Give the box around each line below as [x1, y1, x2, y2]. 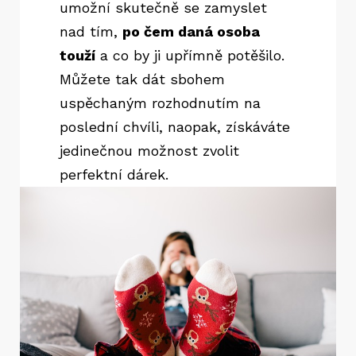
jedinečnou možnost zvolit [60, 142, 239, 160]
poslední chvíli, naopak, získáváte [60, 118, 290, 136]
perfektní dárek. [60, 166, 168, 184]
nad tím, [60, 23, 122, 41]
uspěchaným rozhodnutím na [60, 95, 261, 112]
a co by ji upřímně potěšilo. [95, 47, 284, 64]
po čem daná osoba [122, 23, 260, 41]
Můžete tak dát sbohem [60, 71, 225, 88]
